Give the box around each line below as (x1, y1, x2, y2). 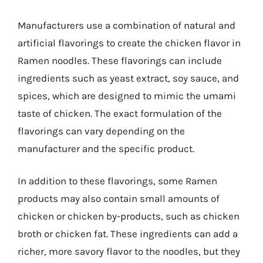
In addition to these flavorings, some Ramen (18, 175, 217, 187)
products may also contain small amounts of (18, 193, 220, 204)
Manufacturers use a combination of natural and (18, 19, 235, 31)
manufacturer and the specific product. (18, 142, 194, 154)
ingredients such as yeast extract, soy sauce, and (18, 72, 239, 84)
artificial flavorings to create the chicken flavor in (18, 36, 241, 49)
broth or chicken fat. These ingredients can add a (18, 228, 238, 240)
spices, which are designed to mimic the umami (18, 89, 236, 102)
